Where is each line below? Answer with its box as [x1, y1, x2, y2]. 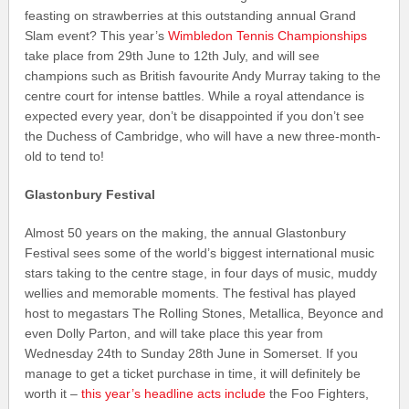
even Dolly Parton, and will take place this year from [25, 326, 324, 341]
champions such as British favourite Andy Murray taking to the [25, 68, 382, 84]
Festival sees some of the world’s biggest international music [25, 246, 375, 261]
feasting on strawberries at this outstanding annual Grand [25, 8, 357, 24]
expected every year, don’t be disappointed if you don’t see [25, 109, 365, 124]
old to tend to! [25, 149, 105, 164]
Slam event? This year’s [25, 28, 169, 44]
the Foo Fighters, [266, 386, 370, 402]
